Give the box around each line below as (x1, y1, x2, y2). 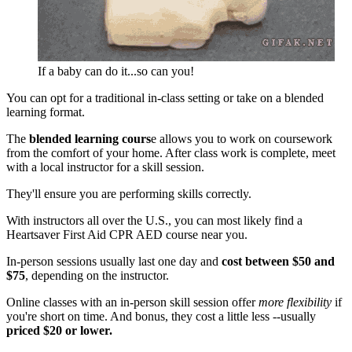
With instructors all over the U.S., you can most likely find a (6, 213, 302, 227)
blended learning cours (29, 131, 151, 145)
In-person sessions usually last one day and (6, 254, 222, 268)
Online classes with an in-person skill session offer (6, 295, 258, 309)
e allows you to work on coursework (151, 131, 332, 145)
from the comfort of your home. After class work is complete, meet (6, 145, 335, 159)
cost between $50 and (222, 254, 335, 268)
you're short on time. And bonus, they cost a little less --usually (6, 309, 316, 323)
